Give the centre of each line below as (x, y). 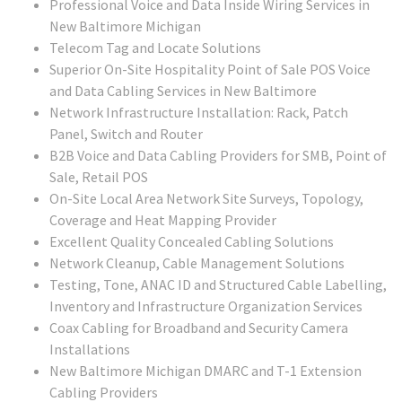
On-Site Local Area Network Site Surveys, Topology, (206, 199)
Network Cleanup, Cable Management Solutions (197, 263)
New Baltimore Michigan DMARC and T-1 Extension (205, 371)
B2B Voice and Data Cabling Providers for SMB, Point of (218, 156)
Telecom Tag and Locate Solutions (155, 48)
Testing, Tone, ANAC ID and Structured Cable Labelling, (218, 285)
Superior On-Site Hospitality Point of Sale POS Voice (210, 70)
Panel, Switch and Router (126, 134)
